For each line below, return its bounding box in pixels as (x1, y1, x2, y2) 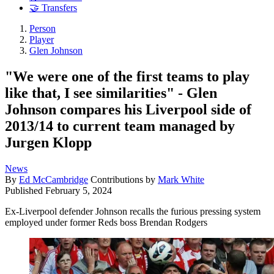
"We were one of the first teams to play (5, 68, 250, 84)
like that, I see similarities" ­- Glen (5, 84, 217, 101)
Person (29, 23, 56, 34)
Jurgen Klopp (5, 134, 92, 150)
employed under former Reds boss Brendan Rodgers (5, 217, 207, 228)
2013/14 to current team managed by (5, 117, 235, 134)
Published (5, 185, 45, 196)
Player (29, 34, 54, 45)
